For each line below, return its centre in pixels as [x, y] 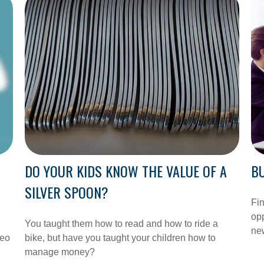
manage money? [60, 252]
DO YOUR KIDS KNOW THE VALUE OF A [126, 171]
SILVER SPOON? [67, 192]
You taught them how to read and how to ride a [122, 224]
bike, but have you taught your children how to [121, 238]
